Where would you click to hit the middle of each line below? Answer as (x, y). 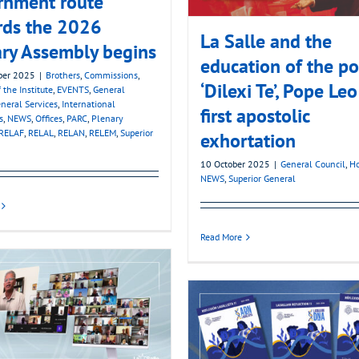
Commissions (111, 75)
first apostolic (255, 116)
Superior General (262, 179)
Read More (221, 237)
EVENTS (73, 90)
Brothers (63, 75)
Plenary (107, 119)
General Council (313, 164)
